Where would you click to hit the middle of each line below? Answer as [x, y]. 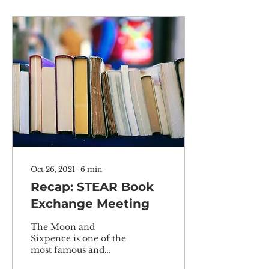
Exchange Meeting [90, 204]
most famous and [68, 250]
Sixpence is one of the [78, 238]
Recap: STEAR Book [92, 187]
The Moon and [63, 227]
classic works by [65, 261]
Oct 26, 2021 [53, 169]
